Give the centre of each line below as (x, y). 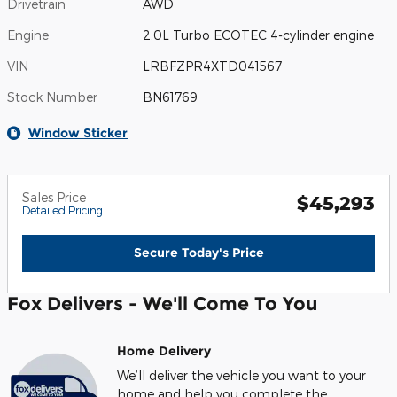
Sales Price (54, 197)
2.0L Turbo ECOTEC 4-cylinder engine (259, 35)
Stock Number (52, 97)
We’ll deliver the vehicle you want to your (241, 376)
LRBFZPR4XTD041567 (213, 66)
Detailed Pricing (62, 210)
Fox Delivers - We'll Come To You (162, 304)
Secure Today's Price (198, 252)
